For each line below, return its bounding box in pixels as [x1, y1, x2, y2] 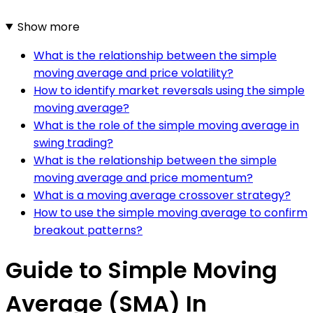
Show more [17, 18, 80, 35]
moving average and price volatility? [34, 64, 233, 81]
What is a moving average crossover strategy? [34, 187, 291, 203]
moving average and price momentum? [34, 169, 253, 186]
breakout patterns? [34, 221, 143, 238]
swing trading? [34, 134, 113, 151]
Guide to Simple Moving [6, 254, 277, 286]
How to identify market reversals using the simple [34, 82, 305, 99]
